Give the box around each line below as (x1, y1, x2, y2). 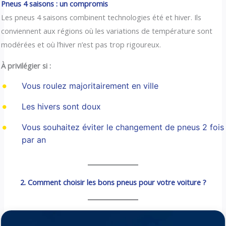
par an (21, 135, 46, 145)
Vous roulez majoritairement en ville (21, 81, 158, 91)
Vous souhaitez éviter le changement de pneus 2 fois (21, 122, 224, 133)
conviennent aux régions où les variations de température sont (1, 26, 213, 36)
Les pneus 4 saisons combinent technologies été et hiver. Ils (1, 12, 202, 23)
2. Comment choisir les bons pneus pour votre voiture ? (20, 177, 206, 188)
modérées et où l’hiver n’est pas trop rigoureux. (1, 39, 161, 50)
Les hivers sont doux (21, 101, 101, 112)
